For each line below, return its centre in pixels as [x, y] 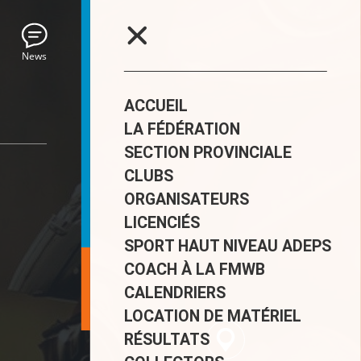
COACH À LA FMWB [194, 270]
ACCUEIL [156, 106]
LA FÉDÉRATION [182, 129]
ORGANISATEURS [186, 199]
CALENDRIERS [174, 293]
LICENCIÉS [162, 223]
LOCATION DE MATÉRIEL [212, 316]
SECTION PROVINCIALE [207, 153]
